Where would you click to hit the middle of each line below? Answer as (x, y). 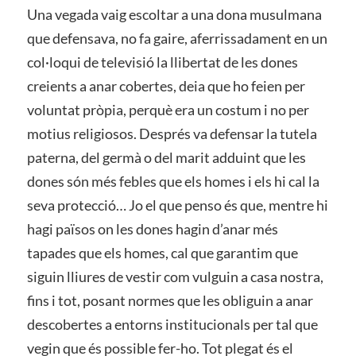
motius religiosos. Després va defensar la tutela (172, 134)
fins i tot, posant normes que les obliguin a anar (170, 301)
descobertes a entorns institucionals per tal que (172, 325)
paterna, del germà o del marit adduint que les (166, 158)
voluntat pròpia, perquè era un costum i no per (168, 110)
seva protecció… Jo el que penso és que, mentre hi (177, 205)
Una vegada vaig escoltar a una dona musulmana (174, 15)
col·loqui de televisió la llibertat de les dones (162, 62)
